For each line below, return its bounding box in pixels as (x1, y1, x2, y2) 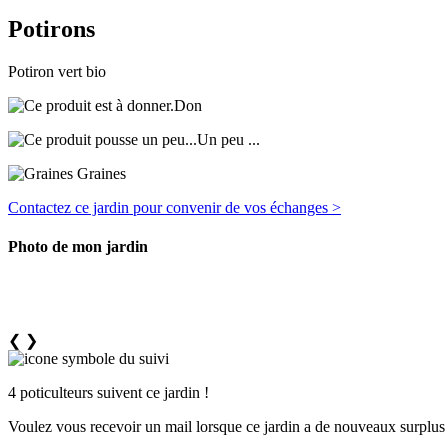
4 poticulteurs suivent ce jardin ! (8, 384, 209, 402)
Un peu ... (197, 130, 260, 148)
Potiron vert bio (8, 62, 106, 80)
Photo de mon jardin (8, 237, 148, 255)
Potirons (8, 15, 95, 42)
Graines (73, 164, 126, 182)
